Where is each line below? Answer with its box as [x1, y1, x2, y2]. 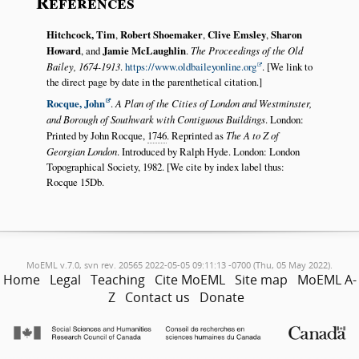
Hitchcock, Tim [46, 27, 115, 42]
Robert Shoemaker [119, 27, 203, 42]
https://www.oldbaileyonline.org [124, 59, 256, 75]
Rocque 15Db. [46, 174, 104, 189]
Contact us [125, 288, 190, 306]
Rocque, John [46, 95, 105, 111]
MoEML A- [296, 270, 357, 288]
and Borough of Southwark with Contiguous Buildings [46, 111, 265, 126]
